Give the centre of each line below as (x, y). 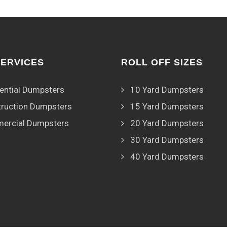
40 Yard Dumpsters (167, 157)
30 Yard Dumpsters (167, 140)
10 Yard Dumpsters (167, 90)
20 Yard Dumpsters (167, 123)
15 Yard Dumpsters (167, 106)
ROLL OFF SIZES (162, 62)
